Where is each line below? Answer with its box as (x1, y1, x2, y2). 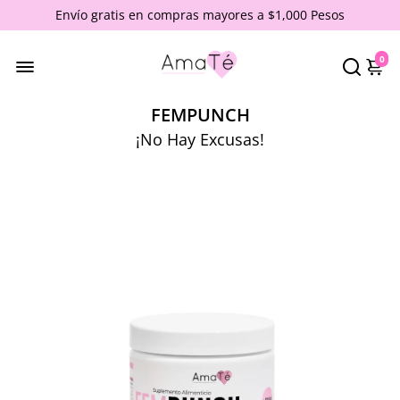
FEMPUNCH (150, 102, 250, 127)
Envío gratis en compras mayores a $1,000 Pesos (55, 6, 345, 23)
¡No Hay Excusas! (136, 128, 264, 150)
